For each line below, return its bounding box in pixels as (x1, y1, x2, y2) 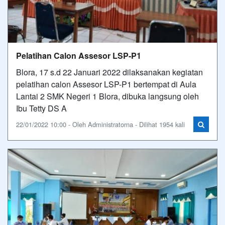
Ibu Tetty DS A (16, 102, 67, 114)
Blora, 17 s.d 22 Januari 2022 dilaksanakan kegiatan (16, 66, 203, 78)
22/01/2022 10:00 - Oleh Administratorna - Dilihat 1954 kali (16, 120, 185, 129)
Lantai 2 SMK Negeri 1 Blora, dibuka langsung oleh (16, 90, 199, 102)
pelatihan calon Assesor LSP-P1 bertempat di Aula (16, 78, 196, 90)
